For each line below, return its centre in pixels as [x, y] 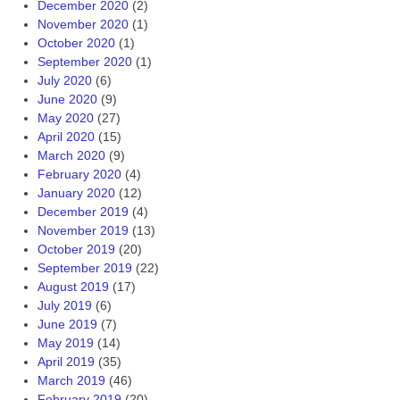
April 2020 [66, 136]
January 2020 [76, 192]
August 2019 [73, 286]
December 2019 [83, 211]
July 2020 [64, 80]
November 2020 [83, 24]
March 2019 [71, 380]
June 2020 [67, 99]
